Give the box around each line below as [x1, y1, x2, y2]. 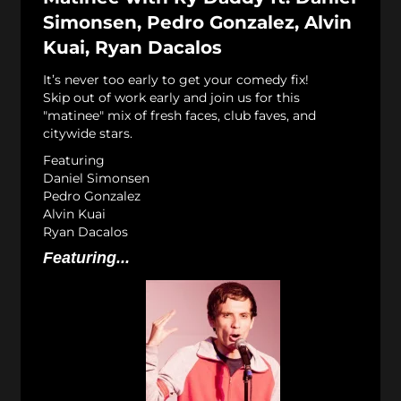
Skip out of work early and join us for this [43, 89, 300, 106]
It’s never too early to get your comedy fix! [43, 71, 309, 88]
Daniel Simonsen [43, 169, 149, 186]
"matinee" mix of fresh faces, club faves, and [43, 107, 316, 124]
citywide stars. [43, 124, 132, 141]
